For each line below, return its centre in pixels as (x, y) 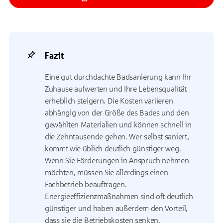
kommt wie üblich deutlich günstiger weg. (113, 149)
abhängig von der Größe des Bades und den (117, 113)
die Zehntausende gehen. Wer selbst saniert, (117, 137)
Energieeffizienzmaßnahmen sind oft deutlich (119, 196)
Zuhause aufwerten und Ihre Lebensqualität (116, 89)
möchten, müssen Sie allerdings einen (107, 172)
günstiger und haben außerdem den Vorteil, (116, 208)
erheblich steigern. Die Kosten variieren (109, 101)
